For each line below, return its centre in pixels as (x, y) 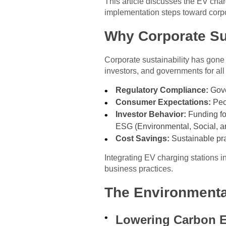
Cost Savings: (143, 138)
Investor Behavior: (151, 114)
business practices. (139, 169)
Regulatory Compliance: (162, 90)
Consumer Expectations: (163, 102)
